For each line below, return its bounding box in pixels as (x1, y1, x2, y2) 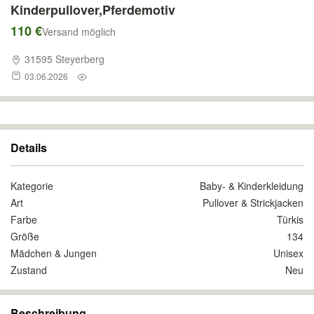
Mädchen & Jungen (11, 246, 97, 260)
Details (11, 139, 47, 156)
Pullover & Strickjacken (203, 196, 303, 210)
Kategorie (11, 179, 53, 193)
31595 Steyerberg (22, 52, 104, 66)
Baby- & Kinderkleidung (200, 179, 303, 193)
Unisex (273, 246, 303, 260)
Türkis (277, 212, 303, 226)
